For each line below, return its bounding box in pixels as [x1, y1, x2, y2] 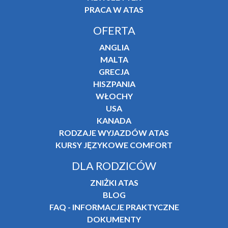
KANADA [97, 115, 131, 125]
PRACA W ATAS [84, 4, 144, 14]
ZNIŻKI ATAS [90, 177, 138, 187]
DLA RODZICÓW [72, 159, 156, 173]
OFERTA [93, 23, 135, 37]
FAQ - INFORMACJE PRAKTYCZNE [49, 202, 179, 212]
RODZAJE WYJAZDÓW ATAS [59, 127, 169, 137]
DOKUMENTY [87, 214, 141, 224]
